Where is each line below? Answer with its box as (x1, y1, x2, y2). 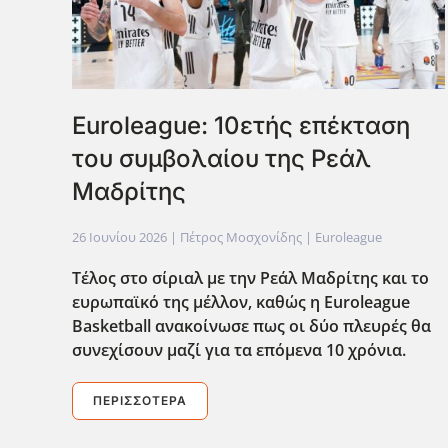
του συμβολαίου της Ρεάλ (72, 144, 371, 174)
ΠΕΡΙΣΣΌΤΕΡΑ (93, 393, 187, 409)
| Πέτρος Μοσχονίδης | (167, 228, 315, 247)
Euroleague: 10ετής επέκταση (72, 111, 410, 141)
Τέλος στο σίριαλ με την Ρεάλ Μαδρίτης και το (72, 267, 429, 290)
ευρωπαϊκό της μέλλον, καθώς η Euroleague (72, 291, 410, 314)
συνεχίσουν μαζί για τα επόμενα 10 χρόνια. (72, 339, 406, 362)
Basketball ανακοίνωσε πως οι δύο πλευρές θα (72, 315, 431, 338)
